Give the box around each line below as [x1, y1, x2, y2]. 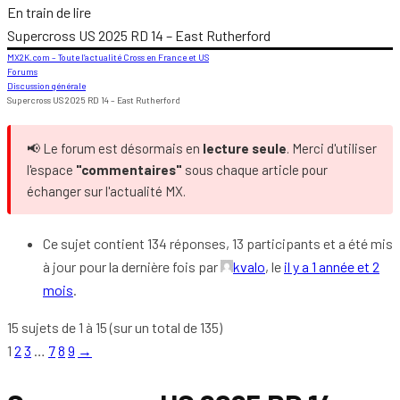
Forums [7, 66, 37, 77]
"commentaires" [76, 162, 182, 178]
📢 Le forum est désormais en [27, 140, 203, 156]
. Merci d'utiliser [287, 140, 377, 156]
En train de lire [7, 4, 91, 21]
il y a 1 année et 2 [284, 258, 379, 275]
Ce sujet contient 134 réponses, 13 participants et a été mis [43, 235, 393, 252]
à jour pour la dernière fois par [43, 258, 221, 275]
